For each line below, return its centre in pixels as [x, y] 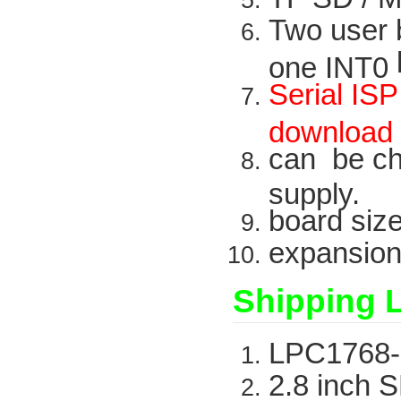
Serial [306, 95]
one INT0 [333, 65]
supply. [315, 191]
